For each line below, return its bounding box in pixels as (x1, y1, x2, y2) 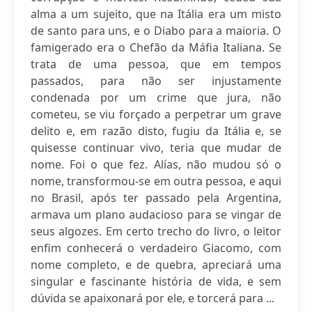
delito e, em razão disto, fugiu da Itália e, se (31, 123, 281, 139)
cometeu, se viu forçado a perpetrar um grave (31, 107, 281, 122)
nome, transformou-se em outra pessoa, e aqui (31, 173, 281, 189)
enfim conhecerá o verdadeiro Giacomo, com (31, 240, 281, 256)
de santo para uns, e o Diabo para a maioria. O (31, 23, 281, 38)
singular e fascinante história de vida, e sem (31, 274, 281, 289)
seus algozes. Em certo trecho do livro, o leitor (31, 224, 281, 239)
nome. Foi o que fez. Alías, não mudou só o (31, 157, 281, 172)
